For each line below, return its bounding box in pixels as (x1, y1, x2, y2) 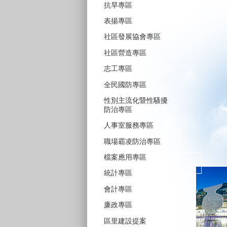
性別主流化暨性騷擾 (104, 96, 168, 104)
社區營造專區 (104, 48, 146, 57)
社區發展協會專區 (104, 32, 161, 41)
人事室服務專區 (104, 121, 154, 130)
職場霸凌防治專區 (104, 137, 161, 145)
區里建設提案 (104, 216, 146, 225)
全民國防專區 (104, 80, 146, 89)
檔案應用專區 (104, 153, 146, 162)
